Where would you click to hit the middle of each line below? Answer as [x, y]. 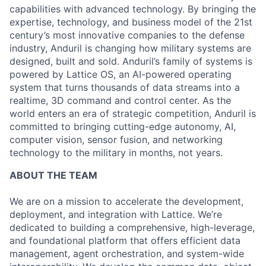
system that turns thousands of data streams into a [125, 87]
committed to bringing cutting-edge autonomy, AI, [123, 126]
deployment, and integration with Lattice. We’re [116, 214]
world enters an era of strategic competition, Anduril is [133, 113]
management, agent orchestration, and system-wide [127, 254]
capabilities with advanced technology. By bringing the [133, 9]
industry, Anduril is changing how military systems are [130, 48]
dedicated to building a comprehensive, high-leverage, [132, 227]
